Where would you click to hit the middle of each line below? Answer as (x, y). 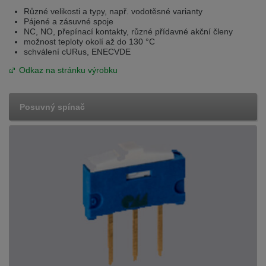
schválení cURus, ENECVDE (77, 51)
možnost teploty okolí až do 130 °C (89, 41)
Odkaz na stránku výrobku (68, 70)
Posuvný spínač (52, 107)
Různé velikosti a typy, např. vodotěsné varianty (113, 11)
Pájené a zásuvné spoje (69, 21)
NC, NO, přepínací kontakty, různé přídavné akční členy (128, 31)
